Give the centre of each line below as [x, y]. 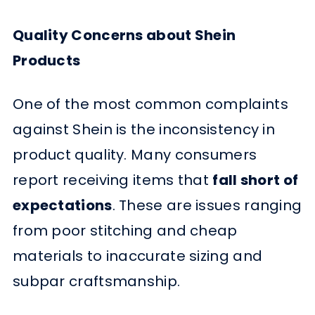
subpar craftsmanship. [96, 282]
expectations [62, 206]
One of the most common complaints [150, 104]
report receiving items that [112, 180]
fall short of [256, 180]
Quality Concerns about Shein [124, 35]
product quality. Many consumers [135, 155]
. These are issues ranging [207, 206]
